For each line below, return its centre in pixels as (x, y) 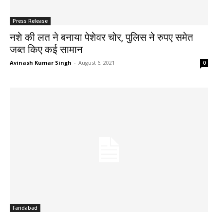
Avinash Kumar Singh (41, 63)
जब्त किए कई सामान (46, 50)
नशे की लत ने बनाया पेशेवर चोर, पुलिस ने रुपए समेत (101, 38)
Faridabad (25, 208)
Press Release (30, 21)
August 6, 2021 (97, 63)
